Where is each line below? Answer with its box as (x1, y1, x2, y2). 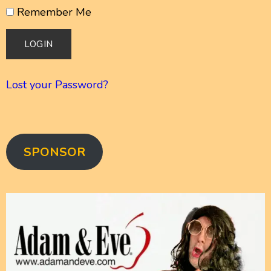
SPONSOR (23, 143, 85, 160)
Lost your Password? (6, 77, 108, 93)
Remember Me (14, 5, 91, 20)
